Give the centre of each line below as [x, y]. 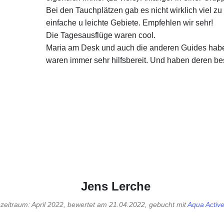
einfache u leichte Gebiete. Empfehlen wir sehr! [129, 23]
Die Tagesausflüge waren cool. [100, 35]
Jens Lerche [116, 186]
